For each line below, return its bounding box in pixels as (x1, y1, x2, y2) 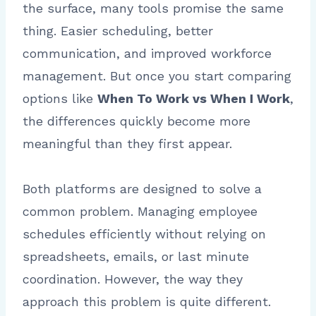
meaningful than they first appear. (23, 136, 232, 152)
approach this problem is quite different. (23, 294, 271, 310)
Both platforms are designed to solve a (23, 181, 262, 197)
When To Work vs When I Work (97, 91, 290, 107)
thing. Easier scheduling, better (23, 23, 213, 39)
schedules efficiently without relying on (23, 226, 266, 242)
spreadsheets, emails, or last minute (23, 249, 249, 265)
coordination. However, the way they (23, 272, 243, 287)
